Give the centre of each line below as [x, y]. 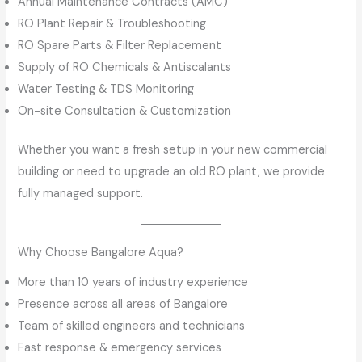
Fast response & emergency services [120, 347]
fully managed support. [81, 194]
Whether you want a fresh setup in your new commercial [173, 150]
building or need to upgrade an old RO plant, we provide [172, 172]
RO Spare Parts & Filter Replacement [120, 45]
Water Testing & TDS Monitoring [106, 89]
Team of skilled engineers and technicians [132, 326]
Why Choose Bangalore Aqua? [101, 252]
